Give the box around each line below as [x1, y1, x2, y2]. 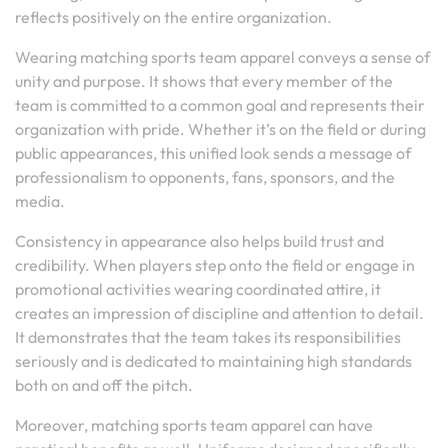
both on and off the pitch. [15, 375, 193, 395]
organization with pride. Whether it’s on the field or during [15, 119, 426, 139]
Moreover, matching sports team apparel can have [15, 415, 373, 435]
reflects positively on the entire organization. [15, 7, 332, 27]
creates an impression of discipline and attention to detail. [15, 303, 424, 323]
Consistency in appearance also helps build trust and [15, 231, 384, 251]
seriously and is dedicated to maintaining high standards [15, 351, 412, 371]
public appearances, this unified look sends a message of [15, 143, 411, 163]
